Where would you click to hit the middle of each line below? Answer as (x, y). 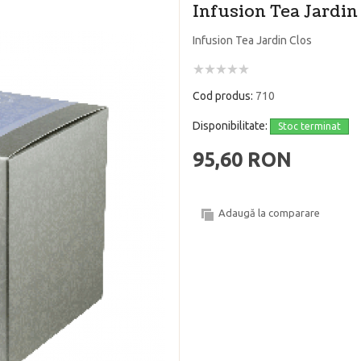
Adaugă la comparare (269, 213)
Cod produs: (224, 96)
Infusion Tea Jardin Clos (252, 41)
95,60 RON (242, 160)
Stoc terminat (309, 127)
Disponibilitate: (231, 126)
